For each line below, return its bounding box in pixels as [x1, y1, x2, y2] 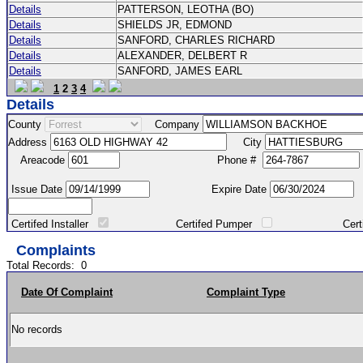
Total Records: [6, 259, 81, 271]
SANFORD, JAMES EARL [117, 65, 246, 77]
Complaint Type [207, 286, 285, 298]
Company [142, 117, 203, 130]
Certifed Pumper [111, 218, 258, 230]
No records [11, 323, 66, 335]
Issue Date [8, 183, 66, 195]
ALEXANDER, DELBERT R [117, 49, 250, 62]
